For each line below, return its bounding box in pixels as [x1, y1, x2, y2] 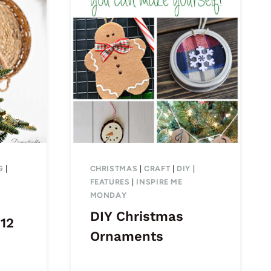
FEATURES [90, 177, 130, 187]
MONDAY [90, 191, 127, 200]
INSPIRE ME [136, 177, 183, 187]
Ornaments [90, 228, 163, 244]
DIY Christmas [90, 208, 183, 224]
